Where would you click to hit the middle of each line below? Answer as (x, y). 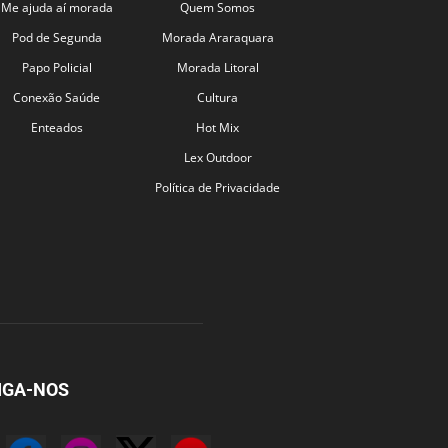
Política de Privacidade (218, 187)
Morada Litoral (217, 67)
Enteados (56, 127)
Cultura (218, 97)
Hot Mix (218, 127)
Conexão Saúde (57, 97)
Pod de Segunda (56, 37)
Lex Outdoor (217, 157)
